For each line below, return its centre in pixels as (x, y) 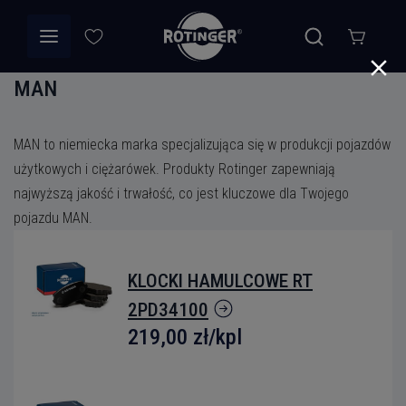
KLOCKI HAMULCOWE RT (220, 281)
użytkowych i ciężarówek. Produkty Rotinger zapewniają (174, 169)
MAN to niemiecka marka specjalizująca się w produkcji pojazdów (202, 145)
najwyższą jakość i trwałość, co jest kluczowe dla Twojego (181, 193)
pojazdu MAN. (53, 218)
